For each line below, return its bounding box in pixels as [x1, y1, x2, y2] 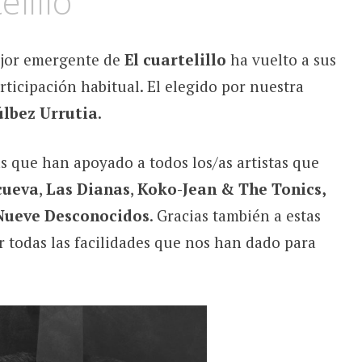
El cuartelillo [124, 48, 226, 69]
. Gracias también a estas [149, 205, 321, 226]
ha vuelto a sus [225, 48, 336, 69]
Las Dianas [45, 179, 130, 200]
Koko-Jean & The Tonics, [137, 179, 326, 200]
